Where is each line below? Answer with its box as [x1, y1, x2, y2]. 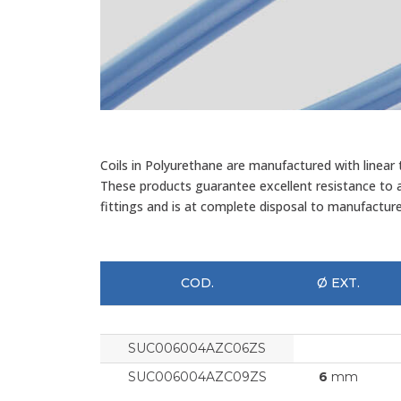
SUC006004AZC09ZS [127, 368, 267, 385]
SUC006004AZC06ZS [128, 339, 266, 356]
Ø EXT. [317, 274, 360, 291]
